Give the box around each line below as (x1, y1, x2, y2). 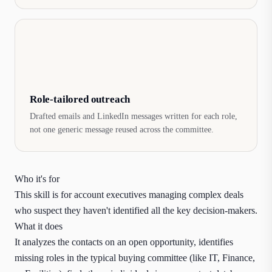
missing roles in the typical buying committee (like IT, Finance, (15, 253, 255, 263)
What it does (15, 221, 63, 231)
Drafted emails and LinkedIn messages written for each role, (30, 112, 237, 121)
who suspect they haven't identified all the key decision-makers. (15, 205, 257, 216)
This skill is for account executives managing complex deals (15, 189, 243, 200)
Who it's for (15, 174, 59, 184)
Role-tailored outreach (30, 93, 131, 105)
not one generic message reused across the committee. (30, 125, 214, 134)
